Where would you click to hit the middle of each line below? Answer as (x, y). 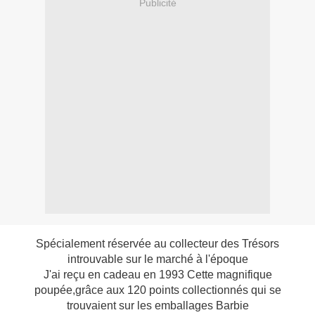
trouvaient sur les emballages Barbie (157, 306)
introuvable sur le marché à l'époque (157, 259)
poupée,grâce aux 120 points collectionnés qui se (157, 290)
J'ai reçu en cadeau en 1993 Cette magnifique (157, 275)
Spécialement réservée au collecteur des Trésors (157, 244)
